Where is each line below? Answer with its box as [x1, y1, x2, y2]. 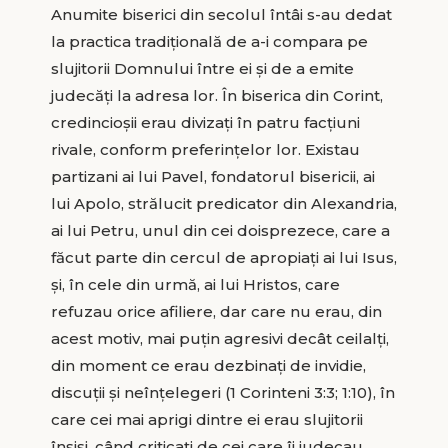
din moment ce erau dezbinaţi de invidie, [50, 355, 366, 375]
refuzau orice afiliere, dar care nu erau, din [50, 301, 382, 321]
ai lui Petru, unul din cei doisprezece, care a [50, 220, 390, 240]
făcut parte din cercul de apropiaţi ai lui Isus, [50, 247, 397, 267]
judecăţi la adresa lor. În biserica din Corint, [50, 85, 383, 105]
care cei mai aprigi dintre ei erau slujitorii [50, 409, 363, 429]
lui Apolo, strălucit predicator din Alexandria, [50, 193, 397, 213]
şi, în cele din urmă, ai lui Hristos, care [50, 274, 340, 294]
